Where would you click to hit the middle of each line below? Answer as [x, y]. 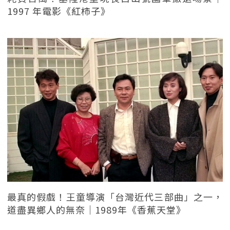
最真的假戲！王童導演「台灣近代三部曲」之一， [115, 196]
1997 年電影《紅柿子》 [59, 11]
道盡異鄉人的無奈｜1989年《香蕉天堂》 [97, 209]
